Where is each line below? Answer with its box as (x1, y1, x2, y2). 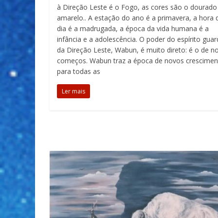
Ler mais (62, 87, 85, 95)
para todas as (57, 67, 100, 76)
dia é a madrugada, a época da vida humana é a (57, 24, 209, 33)
